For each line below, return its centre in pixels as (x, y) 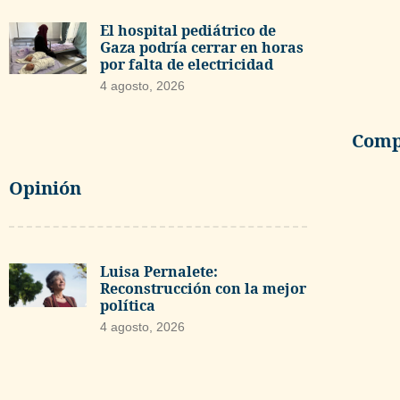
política (127, 306)
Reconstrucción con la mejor (203, 289)
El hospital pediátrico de (187, 30)
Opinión (45, 188)
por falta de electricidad (186, 64)
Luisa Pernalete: (158, 272)
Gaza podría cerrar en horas (201, 47)
